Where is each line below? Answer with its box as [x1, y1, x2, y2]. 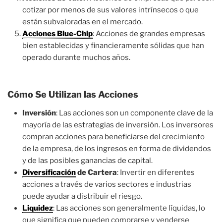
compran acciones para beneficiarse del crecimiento [22, 132, 205, 141]
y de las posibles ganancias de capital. [22, 156, 153, 165]
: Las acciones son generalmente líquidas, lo [53, 204, 205, 213]
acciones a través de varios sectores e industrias [22, 180, 191, 189]
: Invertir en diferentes [117, 168, 195, 177]
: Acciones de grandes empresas [93, 29, 205, 38]
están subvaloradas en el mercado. [22, 17, 143, 26]
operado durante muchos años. [22, 53, 130, 62]
